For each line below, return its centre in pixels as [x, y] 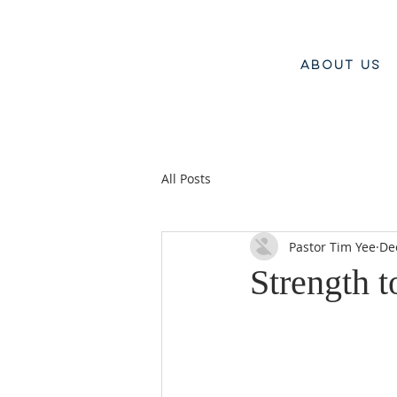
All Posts [186, 178]
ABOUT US [341, 66]
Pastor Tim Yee [332, 246]
